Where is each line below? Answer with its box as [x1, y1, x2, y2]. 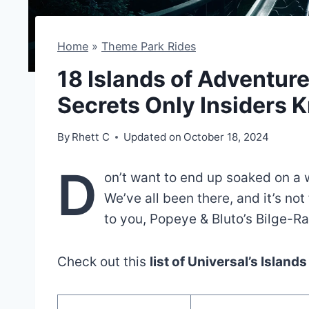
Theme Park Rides [101, 39, 196, 53]
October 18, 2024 [183, 130, 270, 143]
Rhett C [72, 130, 110, 143]
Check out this [57, 253, 150, 270]
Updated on [123, 130, 182, 143]
